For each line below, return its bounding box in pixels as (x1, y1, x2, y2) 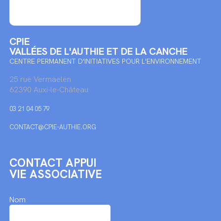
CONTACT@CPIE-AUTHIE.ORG (9, 123, 96, 131)
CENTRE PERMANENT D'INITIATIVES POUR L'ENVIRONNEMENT (9, 57, 201, 66)
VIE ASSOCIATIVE (9, 167, 102, 182)
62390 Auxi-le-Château (9, 84, 88, 95)
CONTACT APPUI (9, 155, 96, 170)
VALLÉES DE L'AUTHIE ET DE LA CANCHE (9, 45, 187, 58)
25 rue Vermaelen (9, 74, 71, 84)
